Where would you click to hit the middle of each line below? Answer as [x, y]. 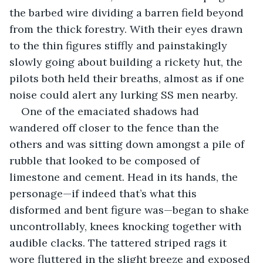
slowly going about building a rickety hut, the [127, 62]
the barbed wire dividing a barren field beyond [128, 12]
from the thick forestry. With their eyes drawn [127, 29]
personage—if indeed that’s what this [104, 193]
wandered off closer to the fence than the [116, 127]
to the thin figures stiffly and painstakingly [120, 45]
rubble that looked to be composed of [106, 160]
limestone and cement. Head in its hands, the [125, 177]
